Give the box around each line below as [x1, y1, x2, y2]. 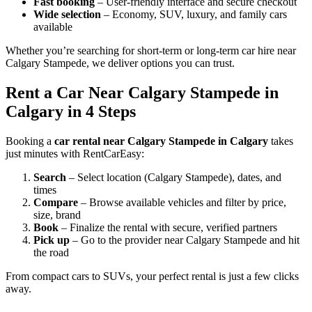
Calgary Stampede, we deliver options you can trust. [6, 57, 235, 70]
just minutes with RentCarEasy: [6, 147, 144, 159]
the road [33, 246, 69, 258]
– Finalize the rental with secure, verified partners [58, 221, 277, 233]
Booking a [6, 134, 54, 147]
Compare [33, 196, 78, 208]
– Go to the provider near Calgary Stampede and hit [70, 233, 299, 246]
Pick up [33, 233, 70, 246]
